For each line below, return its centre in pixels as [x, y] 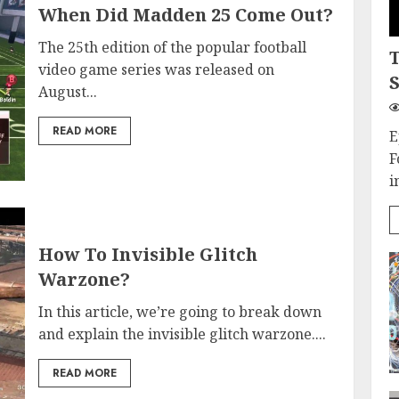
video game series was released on [157, 69]
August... [68, 92]
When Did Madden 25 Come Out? [186, 15]
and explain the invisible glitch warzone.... [183, 334]
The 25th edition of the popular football [173, 47]
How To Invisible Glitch [148, 254]
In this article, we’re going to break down [180, 311]
